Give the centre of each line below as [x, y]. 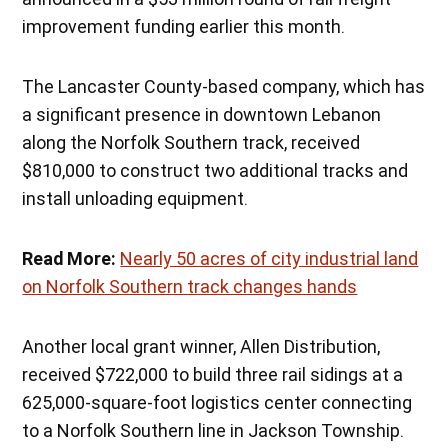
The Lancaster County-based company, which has [224, 86]
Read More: [69, 258]
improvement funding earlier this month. [184, 26]
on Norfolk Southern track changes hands [190, 286]
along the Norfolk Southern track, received [191, 142]
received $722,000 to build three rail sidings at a [213, 374]
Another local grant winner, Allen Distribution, [201, 346]
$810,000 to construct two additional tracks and [215, 170]
